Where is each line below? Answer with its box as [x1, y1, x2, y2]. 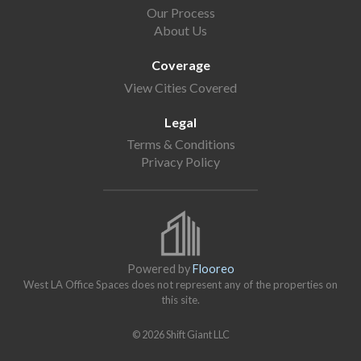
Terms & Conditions [126, 136, 235, 152]
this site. [161, 293, 200, 307]
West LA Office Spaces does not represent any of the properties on [23, 278, 338, 292]
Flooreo [192, 262, 234, 276]
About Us [154, 22, 207, 38]
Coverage [151, 57, 210, 73]
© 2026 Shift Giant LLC [131, 328, 230, 342]
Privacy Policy [141, 154, 220, 170]
